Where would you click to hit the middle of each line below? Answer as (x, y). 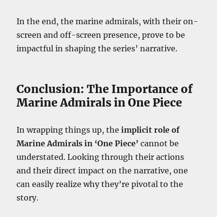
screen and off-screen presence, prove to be (101, 35)
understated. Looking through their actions (101, 157)
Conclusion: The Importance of (105, 89)
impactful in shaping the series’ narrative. (97, 49)
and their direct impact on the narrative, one (102, 171)
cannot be (159, 144)
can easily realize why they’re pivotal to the (100, 184)
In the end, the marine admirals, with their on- (108, 22)
